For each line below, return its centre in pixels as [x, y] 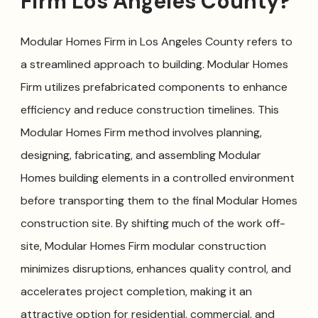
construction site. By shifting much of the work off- [153, 224]
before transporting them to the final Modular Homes [159, 201]
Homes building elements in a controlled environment [157, 178]
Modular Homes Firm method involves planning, [141, 133]
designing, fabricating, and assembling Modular [141, 155]
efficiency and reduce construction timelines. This [149, 110]
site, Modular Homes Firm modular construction [143, 246]
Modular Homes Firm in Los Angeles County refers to [156, 42]
